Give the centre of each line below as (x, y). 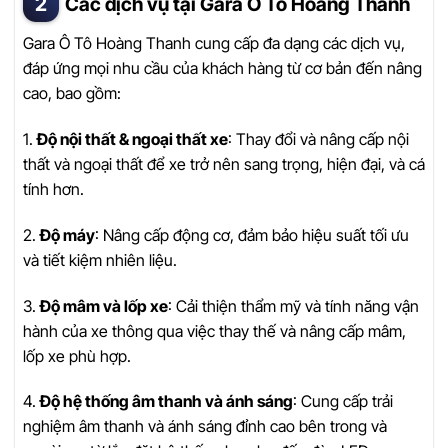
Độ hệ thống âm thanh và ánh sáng (166, 401)
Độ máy (67, 234)
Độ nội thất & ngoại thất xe (132, 138)
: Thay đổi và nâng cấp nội (318, 138)
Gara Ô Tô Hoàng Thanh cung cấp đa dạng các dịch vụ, (214, 43)
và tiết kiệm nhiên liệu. (100, 259)
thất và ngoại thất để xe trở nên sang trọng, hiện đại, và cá (224, 163)
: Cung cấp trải (343, 401)
